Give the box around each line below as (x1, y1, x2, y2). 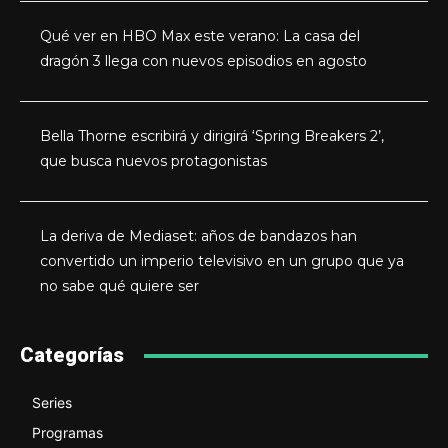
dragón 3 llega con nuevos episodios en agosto (40, 51, 368, 70)
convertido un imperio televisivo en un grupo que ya (40, 252, 405, 271)
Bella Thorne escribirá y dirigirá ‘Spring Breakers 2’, (40, 127, 385, 146)
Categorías (20, 343, 124, 368)
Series (32, 394, 72, 412)
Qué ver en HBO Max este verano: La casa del (40, 26, 361, 45)
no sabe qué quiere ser (40, 277, 200, 296)
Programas (32, 424, 103, 442)
